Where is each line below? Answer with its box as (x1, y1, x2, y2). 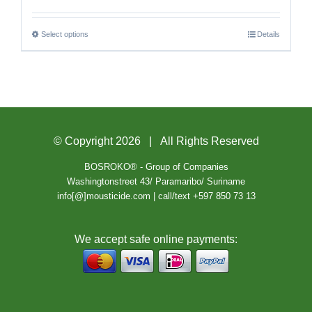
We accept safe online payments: (75, 233, 237, 245)
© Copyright (53, 135, 116, 147)
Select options (41, 30, 88, 38)
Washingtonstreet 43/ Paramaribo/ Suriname (67, 176, 245, 187)
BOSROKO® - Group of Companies (84, 162, 228, 172)
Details (257, 30, 280, 38)
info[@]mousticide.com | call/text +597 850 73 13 (56, 191, 256, 201)
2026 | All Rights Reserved (115, 135, 259, 147)
